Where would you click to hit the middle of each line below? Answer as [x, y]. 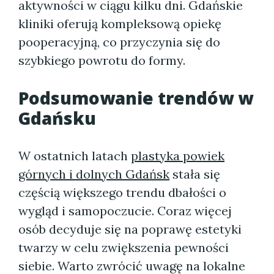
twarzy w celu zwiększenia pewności [124, 247]
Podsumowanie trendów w [136, 98]
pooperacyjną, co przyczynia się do [119, 42]
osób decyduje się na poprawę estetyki [130, 229]
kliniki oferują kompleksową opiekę [120, 24]
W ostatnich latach [75, 156]
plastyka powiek [178, 156]
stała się [195, 174]
